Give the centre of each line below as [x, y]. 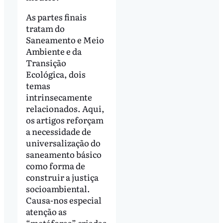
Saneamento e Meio [65, 40]
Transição [46, 63]
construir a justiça [62, 177]
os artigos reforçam [64, 120]
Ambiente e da [54, 51]
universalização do [63, 143]
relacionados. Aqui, [65, 109]
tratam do [45, 28]
